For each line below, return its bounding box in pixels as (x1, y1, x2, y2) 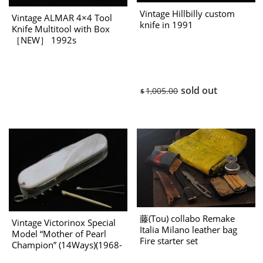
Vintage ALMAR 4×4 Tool (12, 12, 112, 25)
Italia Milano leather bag (140, 223, 238, 236)
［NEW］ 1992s (12, 34, 76, 47)
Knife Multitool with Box (12, 23, 110, 36)
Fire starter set (140, 234, 198, 247)
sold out (181, 84, 218, 97)
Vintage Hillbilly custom (140, 8, 235, 21)
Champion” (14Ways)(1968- (12, 238, 122, 251)
